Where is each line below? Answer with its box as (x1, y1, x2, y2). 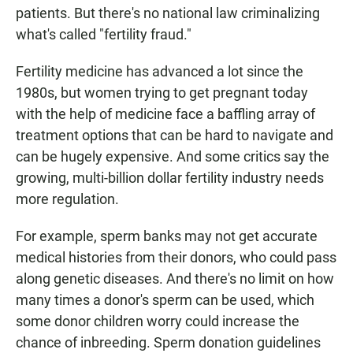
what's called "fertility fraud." (16, 26, 191, 43)
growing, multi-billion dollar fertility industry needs (16, 169, 324, 187)
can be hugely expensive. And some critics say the (16, 148, 329, 165)
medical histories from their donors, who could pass (16, 249, 336, 266)
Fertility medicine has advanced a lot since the (16, 63, 303, 80)
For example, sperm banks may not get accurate (16, 228, 318, 245)
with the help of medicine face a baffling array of (16, 106, 315, 123)
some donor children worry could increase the (16, 313, 299, 330)
